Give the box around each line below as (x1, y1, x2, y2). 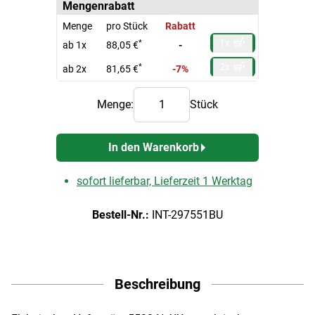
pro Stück (105, 20, 148, 32)
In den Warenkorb (108, 140, 199, 154)
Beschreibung (115, 275, 200, 292)
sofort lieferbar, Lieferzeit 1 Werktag (77, 174, 252, 188)
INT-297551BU (149, 207, 223, 221)
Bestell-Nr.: (92, 207, 149, 221)
